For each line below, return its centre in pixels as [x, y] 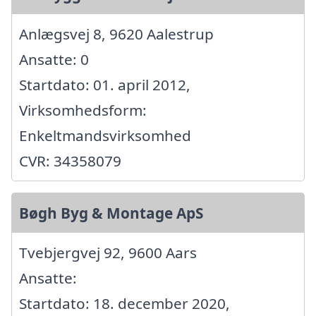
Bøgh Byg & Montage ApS [111, 213]
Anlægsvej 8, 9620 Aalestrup [116, 34]
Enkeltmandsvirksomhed [105, 136]
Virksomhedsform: [83, 110]
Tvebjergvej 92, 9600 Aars [108, 253]
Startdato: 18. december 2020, [124, 304]
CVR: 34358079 [70, 161]
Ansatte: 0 [54, 60]
